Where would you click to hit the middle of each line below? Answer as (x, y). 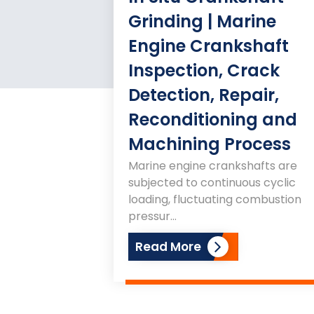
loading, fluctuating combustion (214, 199)
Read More (168, 246)
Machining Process (209, 144)
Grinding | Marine (202, 21)
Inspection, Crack (204, 70)
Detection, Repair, (203, 95)
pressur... (152, 216)
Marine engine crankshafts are (212, 165)
